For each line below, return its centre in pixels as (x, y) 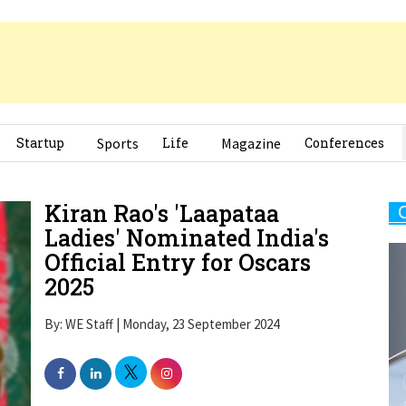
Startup (40, 118)
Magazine (251, 118)
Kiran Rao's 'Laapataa (162, 188)
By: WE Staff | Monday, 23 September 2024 (162, 299)
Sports (118, 118)
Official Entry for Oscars (178, 237)
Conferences (344, 118)
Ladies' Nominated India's (187, 213)
